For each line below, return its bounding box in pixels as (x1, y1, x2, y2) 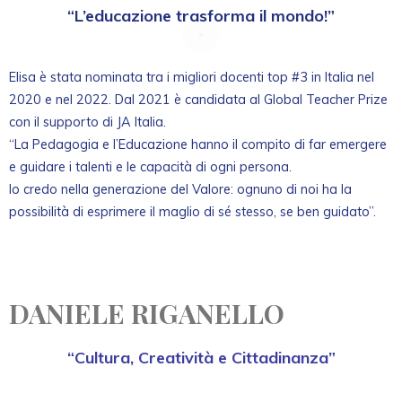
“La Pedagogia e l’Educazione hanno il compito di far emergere (9, 136, 387, 153)
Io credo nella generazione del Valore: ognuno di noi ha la (9, 181, 352, 197)
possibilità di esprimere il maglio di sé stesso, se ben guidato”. (9, 204, 376, 220)
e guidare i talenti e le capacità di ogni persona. (9, 159, 303, 175)
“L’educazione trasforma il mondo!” (67, 5, 335, 26)
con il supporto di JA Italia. (9, 114, 166, 130)
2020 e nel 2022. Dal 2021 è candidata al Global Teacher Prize (9, 92, 388, 108)
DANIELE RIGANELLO (9, 295, 284, 330)
